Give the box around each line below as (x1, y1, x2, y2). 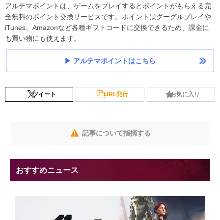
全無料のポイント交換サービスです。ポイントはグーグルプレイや (5, 12, 211, 21)
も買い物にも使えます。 (5, 34, 81, 42)
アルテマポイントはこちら (73, 56, 156, 65)
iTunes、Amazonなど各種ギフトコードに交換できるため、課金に (5, 23, 209, 31)
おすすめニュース (16, 165, 79, 174)
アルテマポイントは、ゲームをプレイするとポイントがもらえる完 (5, 1, 211, 10)
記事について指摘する (82, 129, 151, 137)
